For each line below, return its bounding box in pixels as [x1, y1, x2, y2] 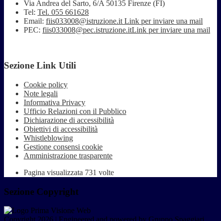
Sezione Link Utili [4, 60, 76, 71]
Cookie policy [24, 80, 68, 89]
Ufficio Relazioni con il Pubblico [24, 107, 126, 115]
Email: [24, 16, 46, 25]
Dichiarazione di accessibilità [24, 116, 114, 124]
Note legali [24, 89, 58, 98]
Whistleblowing [24, 134, 73, 142]
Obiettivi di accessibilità [24, 125, 98, 133]
